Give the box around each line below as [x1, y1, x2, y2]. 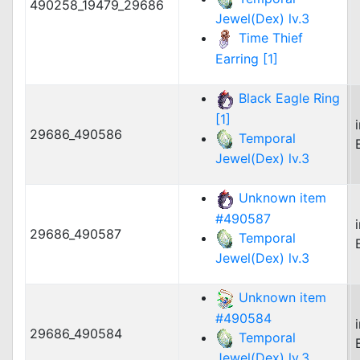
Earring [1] [215, 50, 278, 67]
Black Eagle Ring [239, 90, 340, 106]
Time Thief [239, 30, 303, 47]
